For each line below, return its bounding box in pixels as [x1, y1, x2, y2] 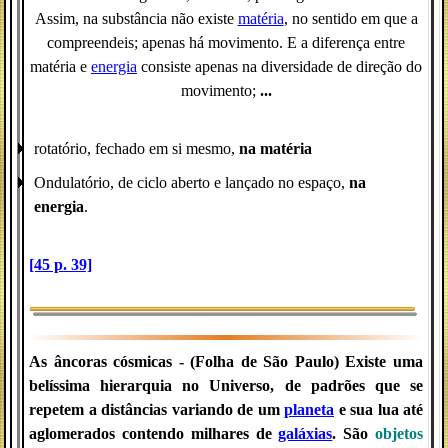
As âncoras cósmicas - [29, 353, 191, 370]
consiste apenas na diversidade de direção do [137, 58, 422, 75]
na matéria [239, 140, 312, 157]
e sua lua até [334, 401, 423, 418]
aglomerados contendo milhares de [29, 425, 279, 442]
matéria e [30, 58, 91, 75]
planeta [284, 401, 334, 418]
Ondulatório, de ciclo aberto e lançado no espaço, [34, 174, 349, 191]
